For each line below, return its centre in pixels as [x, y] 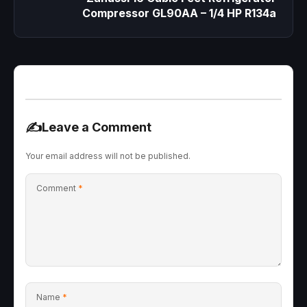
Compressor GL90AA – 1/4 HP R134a [179, 13]
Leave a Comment [97, 127]
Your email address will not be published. [108, 156]
